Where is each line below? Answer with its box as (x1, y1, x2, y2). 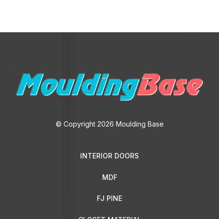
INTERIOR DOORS (80, 151, 139, 160)
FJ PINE (97, 194, 122, 203)
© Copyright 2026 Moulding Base (55, 120, 164, 129)
